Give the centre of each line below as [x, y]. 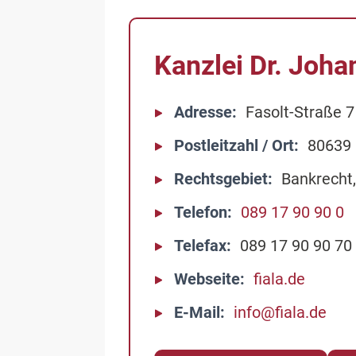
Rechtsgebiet [221, 179]
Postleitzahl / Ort [234, 145]
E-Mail [197, 312]
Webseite [207, 279]
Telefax [200, 246]
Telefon [201, 212]
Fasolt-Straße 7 [300, 112]
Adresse [203, 112]
